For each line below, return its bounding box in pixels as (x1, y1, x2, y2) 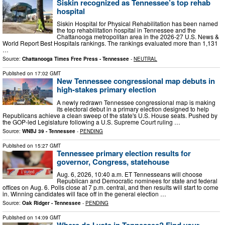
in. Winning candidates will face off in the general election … (3, 189, 166, 198)
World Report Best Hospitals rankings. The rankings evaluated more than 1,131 (3, 39, 218, 48)
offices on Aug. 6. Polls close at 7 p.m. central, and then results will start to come (3, 183, 218, 192)
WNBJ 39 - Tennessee (22, 127, 75, 135)
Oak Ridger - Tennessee (22, 199, 81, 207)
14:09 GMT (35, 214, 61, 221)
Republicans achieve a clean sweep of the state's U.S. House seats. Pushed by (3, 110, 217, 120)
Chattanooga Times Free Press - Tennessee (22, 55, 129, 63)
